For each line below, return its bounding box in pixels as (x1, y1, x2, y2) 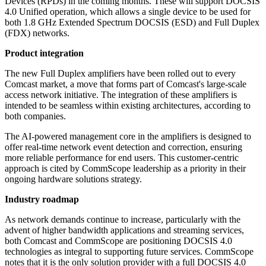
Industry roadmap (5, 194, 79, 205)
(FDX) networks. (5, 28, 69, 39)
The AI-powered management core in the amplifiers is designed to (5, 131, 251, 142)
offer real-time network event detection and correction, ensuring (5, 142, 242, 153)
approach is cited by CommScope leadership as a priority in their (5, 163, 246, 174)
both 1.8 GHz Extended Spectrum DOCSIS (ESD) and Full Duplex (5, 17, 259, 28)
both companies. (5, 111, 66, 122)
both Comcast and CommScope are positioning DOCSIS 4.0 (5, 236, 232, 246)
